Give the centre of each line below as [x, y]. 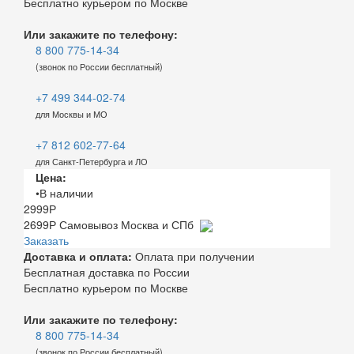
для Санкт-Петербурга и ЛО [92, 161]
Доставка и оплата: [78, 256]
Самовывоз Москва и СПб [128, 224]
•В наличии [64, 192]
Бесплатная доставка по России [107, 272]
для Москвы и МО [72, 113]
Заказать [46, 241]
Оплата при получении [193, 256]
